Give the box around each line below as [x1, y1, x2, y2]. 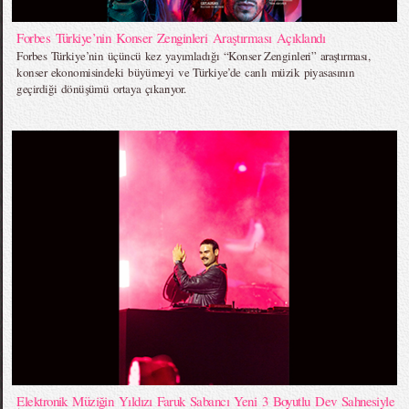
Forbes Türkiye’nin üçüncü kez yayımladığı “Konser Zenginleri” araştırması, [16, 47, 370, 64]
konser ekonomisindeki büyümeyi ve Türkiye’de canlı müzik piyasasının [16, 63, 355, 80]
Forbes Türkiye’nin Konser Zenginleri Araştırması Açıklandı [16, 27, 325, 47]
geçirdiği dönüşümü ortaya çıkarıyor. [16, 79, 186, 97]
